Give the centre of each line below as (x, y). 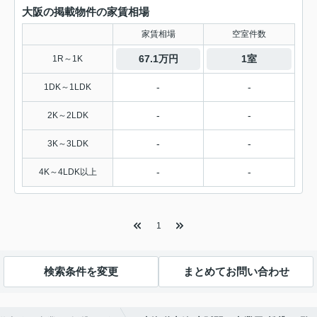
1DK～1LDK (68, 87)
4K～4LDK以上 (68, 172)
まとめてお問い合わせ (236, 272)
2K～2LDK (68, 115)
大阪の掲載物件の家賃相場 (86, 11)
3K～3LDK (68, 143)
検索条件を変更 (81, 272)
